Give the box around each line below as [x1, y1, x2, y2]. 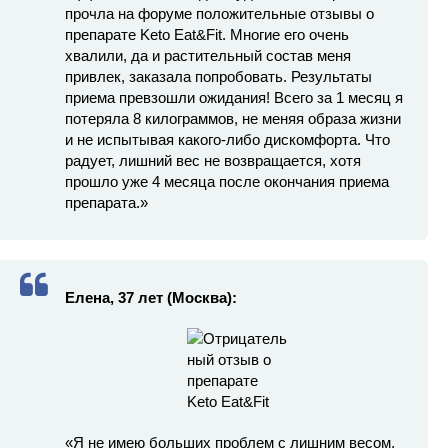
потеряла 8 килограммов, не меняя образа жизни [65, 109, 401, 127]
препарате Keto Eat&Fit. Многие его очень [65, 25, 349, 43]
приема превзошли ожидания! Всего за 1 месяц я [65, 88, 403, 106]
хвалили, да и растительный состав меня [65, 46, 351, 64]
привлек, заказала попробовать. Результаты [65, 67, 372, 85]
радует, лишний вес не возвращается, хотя [65, 151, 361, 169]
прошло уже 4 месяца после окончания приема [65, 172, 389, 190]
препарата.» [65, 193, 148, 211]
